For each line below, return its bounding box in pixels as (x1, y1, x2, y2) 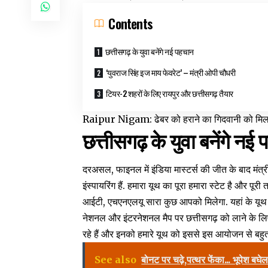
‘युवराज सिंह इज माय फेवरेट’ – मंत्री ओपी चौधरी (105, 66, 236, 79)
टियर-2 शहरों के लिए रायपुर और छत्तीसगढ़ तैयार (105, 87, 233, 100)
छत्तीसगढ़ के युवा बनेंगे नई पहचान (105, 45, 194, 58)
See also (95, 253, 137, 266)
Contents (108, 14, 153, 33)
